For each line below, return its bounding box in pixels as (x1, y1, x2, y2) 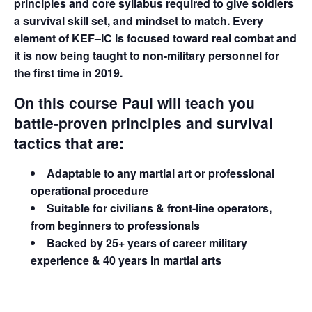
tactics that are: (14, 132, 124, 153)
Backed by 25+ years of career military (47, 234, 247, 251)
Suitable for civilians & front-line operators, (47, 199, 272, 216)
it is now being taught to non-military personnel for (14, 47, 279, 63)
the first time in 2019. (14, 64, 123, 81)
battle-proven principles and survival (14, 111, 273, 133)
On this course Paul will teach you (14, 91, 255, 113)
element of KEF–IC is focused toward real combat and (14, 29, 297, 46)
